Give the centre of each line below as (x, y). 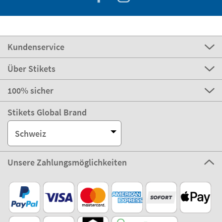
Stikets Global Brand (47, 112)
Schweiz (30, 133)
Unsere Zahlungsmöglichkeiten (67, 163)
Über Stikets (31, 69)
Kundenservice (36, 47)
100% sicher (30, 91)
